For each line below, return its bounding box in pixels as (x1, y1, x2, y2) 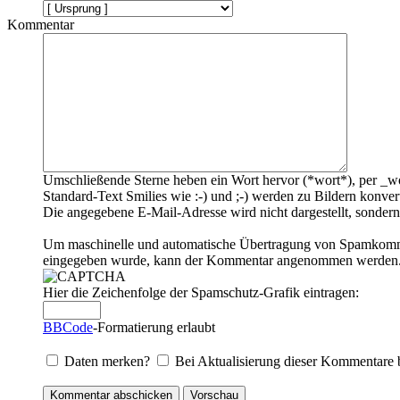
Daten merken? (64, 354, 154, 370)
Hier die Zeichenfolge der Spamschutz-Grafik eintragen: (43, 285, 359, 301)
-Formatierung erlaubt (93, 320, 215, 336)
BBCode (43, 320, 93, 336)
